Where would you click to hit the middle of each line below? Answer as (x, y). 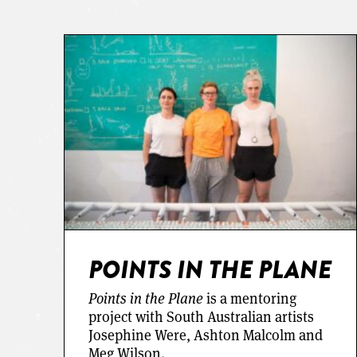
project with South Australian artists (201, 316)
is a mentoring (250, 298)
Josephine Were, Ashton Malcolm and (206, 334)
